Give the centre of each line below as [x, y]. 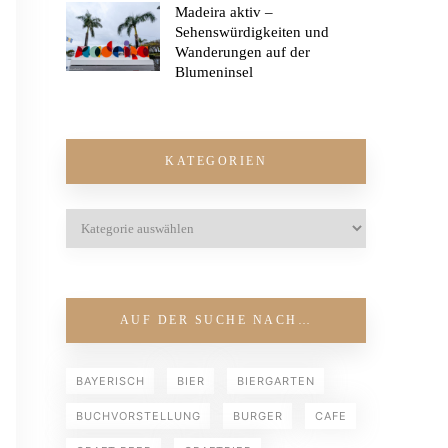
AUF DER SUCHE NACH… [216, 319]
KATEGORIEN [216, 160]
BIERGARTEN [276, 380]
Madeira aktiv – [224, 11]
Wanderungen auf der [242, 51]
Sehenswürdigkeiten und [252, 31]
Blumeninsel [214, 71]
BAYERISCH [110, 380]
